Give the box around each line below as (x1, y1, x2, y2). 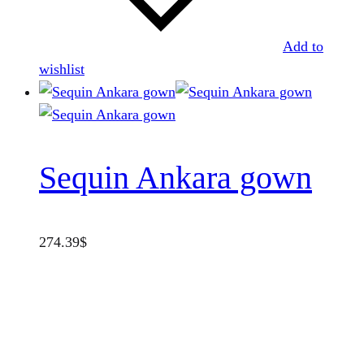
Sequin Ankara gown (39, 159, 312, 197)
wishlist (39, 61, 84, 78)
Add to (283, 38, 323, 55)
